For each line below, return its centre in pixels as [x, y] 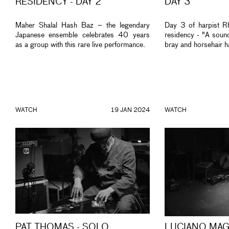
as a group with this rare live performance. [80, 45]
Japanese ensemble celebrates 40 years [83, 36]
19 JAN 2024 [130, 110]
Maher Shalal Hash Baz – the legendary [83, 26]
